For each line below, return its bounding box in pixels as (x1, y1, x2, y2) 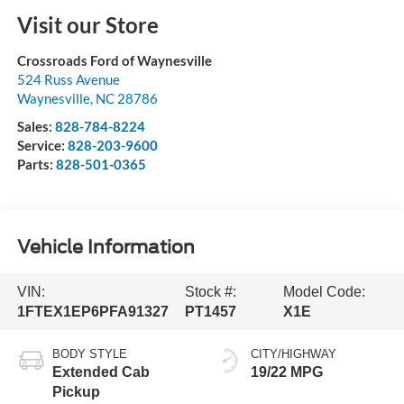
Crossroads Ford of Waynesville (16, 52, 212, 69)
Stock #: (185, 283, 237, 299)
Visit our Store (16, 12, 159, 39)
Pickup (51, 384, 100, 400)
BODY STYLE (51, 347, 127, 362)
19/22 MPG (251, 364, 323, 381)
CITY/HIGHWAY (251, 347, 336, 362)
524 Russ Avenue (16, 71, 120, 88)
